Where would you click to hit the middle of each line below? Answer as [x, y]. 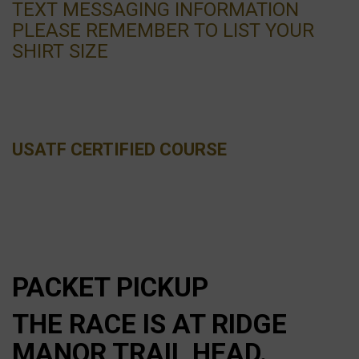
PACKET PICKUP [110, 288]
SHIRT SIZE [60, 52]
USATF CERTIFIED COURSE [119, 150]
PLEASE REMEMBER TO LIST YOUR [163, 31]
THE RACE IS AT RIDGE [149, 325]
